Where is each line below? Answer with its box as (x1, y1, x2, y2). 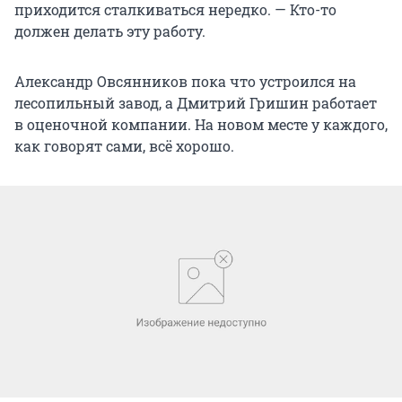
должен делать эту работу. (14, 22, 205, 41)
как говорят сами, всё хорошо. (14, 136, 234, 156)
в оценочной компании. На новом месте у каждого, (14, 115, 388, 135)
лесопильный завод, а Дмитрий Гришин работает (14, 93, 377, 113)
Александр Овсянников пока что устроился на (14, 72, 356, 92)
